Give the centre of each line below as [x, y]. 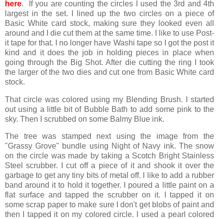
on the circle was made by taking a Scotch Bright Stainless [109, 156]
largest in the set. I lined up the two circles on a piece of [109, 13]
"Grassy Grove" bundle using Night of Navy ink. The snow [109, 146]
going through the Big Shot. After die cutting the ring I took [109, 62]
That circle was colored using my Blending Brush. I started [109, 99]
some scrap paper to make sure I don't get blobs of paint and [109, 205]
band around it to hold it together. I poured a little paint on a [109, 185]
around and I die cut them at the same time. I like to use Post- [109, 33]
